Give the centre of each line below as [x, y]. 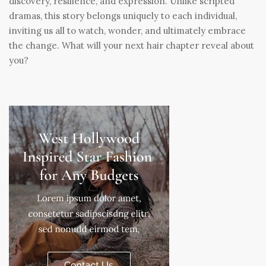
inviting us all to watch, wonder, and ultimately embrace [127, 31]
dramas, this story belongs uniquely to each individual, [123, 16]
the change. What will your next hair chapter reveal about [132, 46]
